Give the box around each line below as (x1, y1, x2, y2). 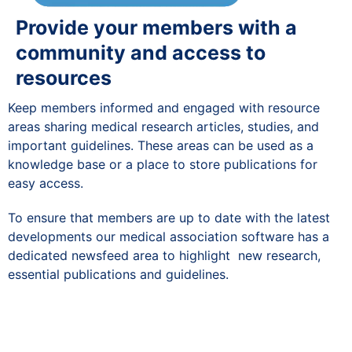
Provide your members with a (16, 15, 297, 39)
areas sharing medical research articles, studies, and (8, 118, 319, 134)
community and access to (16, 40, 266, 64)
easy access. (8, 174, 83, 191)
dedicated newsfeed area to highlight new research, (8, 247, 321, 263)
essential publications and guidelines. (8, 266, 229, 282)
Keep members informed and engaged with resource (8, 99, 320, 115)
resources (16, 65, 112, 90)
